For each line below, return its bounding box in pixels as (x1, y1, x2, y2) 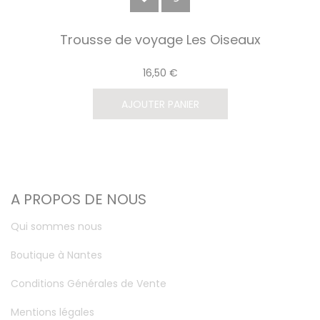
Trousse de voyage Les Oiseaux (59, 31, 261, 49)
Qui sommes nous (11, 219, 102, 234)
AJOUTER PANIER (121, 97, 199, 112)
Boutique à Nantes (11, 248, 102, 263)
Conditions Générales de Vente (11, 276, 166, 291)
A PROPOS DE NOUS (11, 189, 146, 210)
